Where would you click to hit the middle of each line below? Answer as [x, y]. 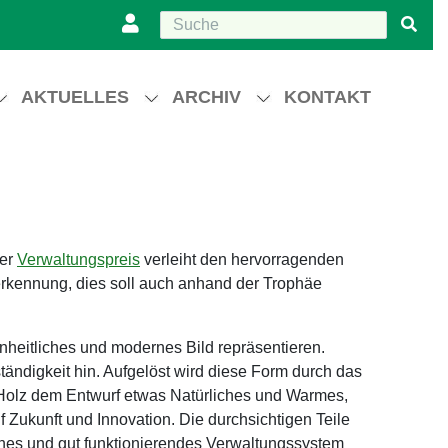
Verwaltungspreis [78, 259]
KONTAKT [327, 97]
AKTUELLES [75, 97]
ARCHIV [206, 97]
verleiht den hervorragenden [242, 259]
